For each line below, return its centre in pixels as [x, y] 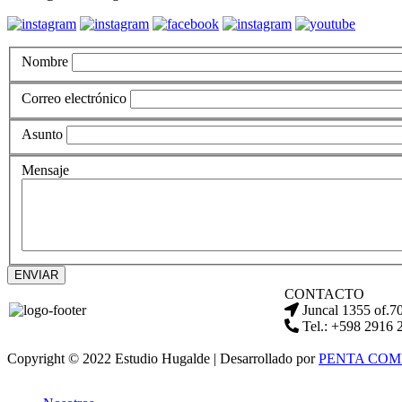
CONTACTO [324, 294]
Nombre [45, 62]
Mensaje [45, 170]
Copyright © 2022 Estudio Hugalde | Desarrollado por [163, 358]
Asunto [42, 135]
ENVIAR [36, 275]
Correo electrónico [74, 98]
